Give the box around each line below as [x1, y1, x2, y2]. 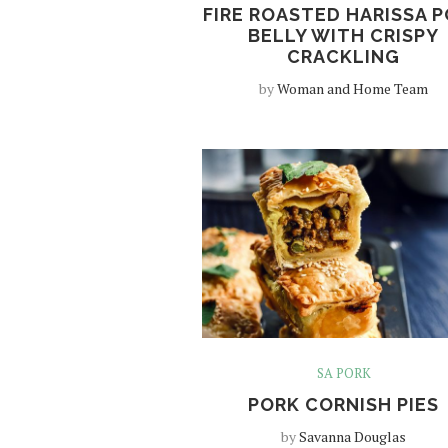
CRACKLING [287, 46, 401, 68]
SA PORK [316, 363, 371, 382]
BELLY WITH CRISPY [248, 25, 440, 47]
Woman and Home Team [277, 79, 429, 99]
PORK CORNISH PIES [248, 393, 440, 415]
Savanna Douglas [299, 426, 407, 446]
